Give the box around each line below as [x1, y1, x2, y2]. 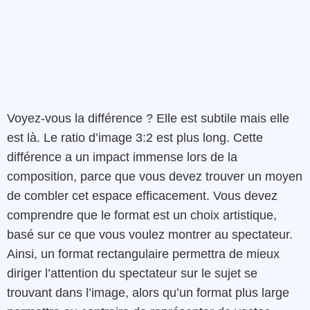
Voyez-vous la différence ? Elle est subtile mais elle [7, 111, 289, 126]
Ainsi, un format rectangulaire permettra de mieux [7, 247, 280, 262]
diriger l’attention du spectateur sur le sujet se [7, 266, 257, 281]
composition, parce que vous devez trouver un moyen [7, 170, 302, 184]
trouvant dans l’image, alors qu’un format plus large [7, 286, 289, 300]
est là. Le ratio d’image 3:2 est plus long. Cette [7, 131, 263, 145]
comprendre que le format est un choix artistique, [7, 208, 277, 223]
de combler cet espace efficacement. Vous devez [7, 189, 277, 203]
